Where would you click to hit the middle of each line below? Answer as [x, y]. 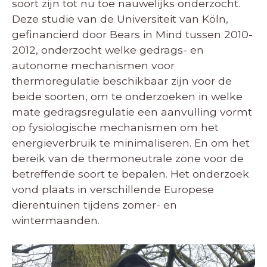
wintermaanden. [56, 221]
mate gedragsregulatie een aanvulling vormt [132, 112]
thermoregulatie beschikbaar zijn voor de [122, 81]
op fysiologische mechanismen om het [115, 128]
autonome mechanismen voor [93, 66]
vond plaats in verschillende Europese [113, 190]
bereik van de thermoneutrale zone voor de [128, 159]
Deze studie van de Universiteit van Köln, [120, 19]
